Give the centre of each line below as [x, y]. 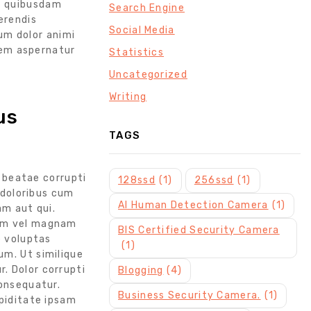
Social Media [142, 31]
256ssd [214, 180]
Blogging [141, 271]
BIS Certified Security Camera [199, 230]
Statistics [137, 53]
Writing [128, 97]
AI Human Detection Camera [193, 205]
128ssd [137, 180]
